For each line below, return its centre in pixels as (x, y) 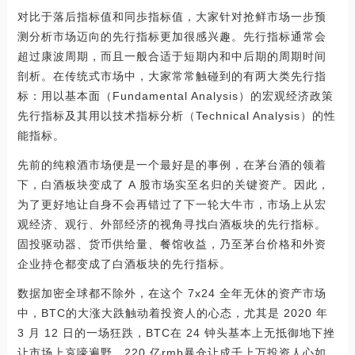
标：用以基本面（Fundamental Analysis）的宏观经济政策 (175, 95)
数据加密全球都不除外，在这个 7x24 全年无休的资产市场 (172, 293)
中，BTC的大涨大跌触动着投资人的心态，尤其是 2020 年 (172, 313)
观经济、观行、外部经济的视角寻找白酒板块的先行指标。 (172, 224)
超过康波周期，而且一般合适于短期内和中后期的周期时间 (172, 56)
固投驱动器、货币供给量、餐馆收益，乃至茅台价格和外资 (172, 244)
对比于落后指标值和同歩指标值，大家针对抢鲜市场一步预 (172, 16)
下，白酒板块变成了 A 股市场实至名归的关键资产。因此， (173, 184)
